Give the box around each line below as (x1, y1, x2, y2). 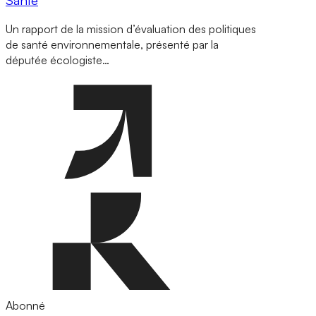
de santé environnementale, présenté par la (6, 37, 219, 52)
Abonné (6, 298, 45, 313)
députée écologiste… (6, 53, 109, 68)
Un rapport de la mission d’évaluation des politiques (6, 22, 256, 37)
